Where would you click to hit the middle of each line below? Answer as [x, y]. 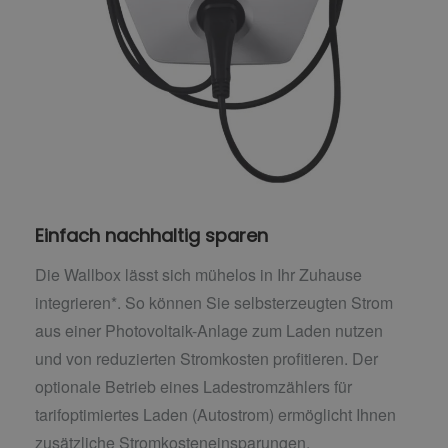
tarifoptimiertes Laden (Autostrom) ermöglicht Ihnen [215, 415]
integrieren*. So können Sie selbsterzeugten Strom [214, 303]
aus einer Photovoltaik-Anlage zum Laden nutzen [209, 331]
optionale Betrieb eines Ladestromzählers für [193, 387]
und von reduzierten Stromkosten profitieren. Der [206, 359]
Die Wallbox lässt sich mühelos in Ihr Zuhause [198, 275]
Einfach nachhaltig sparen [151, 235]
